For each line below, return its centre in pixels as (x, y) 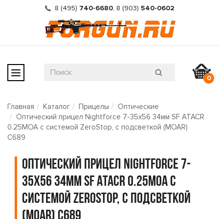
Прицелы (94, 107)
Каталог (56, 107)
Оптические (138, 107)
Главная (21, 107)
